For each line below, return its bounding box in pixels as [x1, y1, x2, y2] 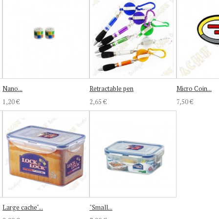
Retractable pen [89, 84, 133, 93]
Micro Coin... [176, 84, 212, 93]
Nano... [2, 84, 22, 93]
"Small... [89, 202, 112, 212]
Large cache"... [2, 202, 43, 212]
